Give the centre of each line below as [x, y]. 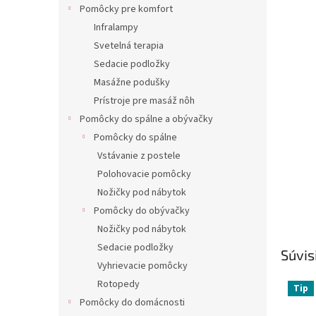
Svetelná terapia [129, 46]
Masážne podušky [132, 83]
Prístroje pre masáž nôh [144, 101]
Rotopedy [119, 284]
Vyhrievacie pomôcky [142, 266]
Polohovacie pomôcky [144, 174]
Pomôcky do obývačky [142, 211]
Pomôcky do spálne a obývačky [146, 119]
